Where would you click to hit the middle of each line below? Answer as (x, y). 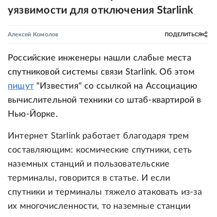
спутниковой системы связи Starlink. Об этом (101, 72)
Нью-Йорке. (33, 114)
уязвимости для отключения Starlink (101, 10)
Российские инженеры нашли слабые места (100, 58)
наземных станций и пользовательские (89, 164)
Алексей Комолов (33, 34)
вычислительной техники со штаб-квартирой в (105, 100)
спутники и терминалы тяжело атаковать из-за (105, 192)
